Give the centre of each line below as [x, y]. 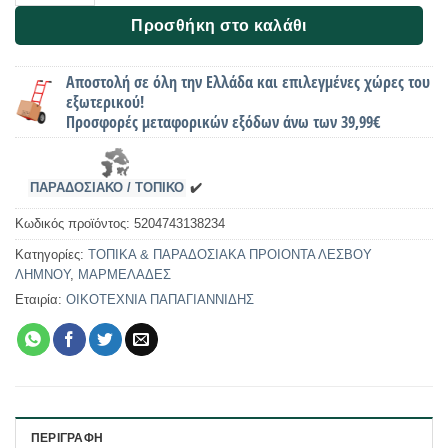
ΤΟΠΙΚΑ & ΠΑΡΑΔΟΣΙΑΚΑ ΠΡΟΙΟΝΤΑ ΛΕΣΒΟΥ [230, 255]
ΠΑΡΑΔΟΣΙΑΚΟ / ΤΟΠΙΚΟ [107, 188]
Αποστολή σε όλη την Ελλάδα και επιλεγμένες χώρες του [248, 82]
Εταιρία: [38, 300]
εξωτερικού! [105, 102]
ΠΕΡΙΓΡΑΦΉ [67, 437]
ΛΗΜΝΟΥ [42, 275]
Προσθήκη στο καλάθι [219, 26]
